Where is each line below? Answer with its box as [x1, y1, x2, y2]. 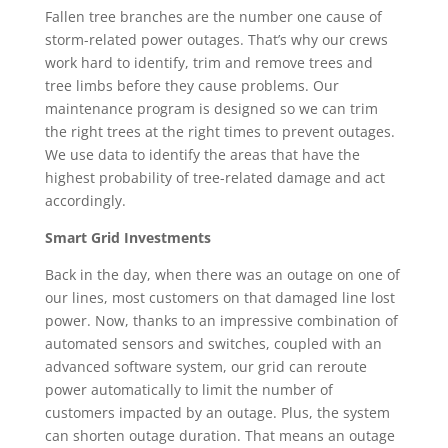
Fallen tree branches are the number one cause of [44, 7, 382, 27]
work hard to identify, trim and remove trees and [44, 53, 373, 73]
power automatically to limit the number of [44, 380, 333, 400]
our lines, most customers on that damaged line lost [44, 288, 395, 308]
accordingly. [44, 191, 126, 211]
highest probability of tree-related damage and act [44, 168, 385, 188]
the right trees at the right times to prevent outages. [44, 122, 395, 142]
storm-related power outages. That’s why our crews [44, 30, 388, 50]
